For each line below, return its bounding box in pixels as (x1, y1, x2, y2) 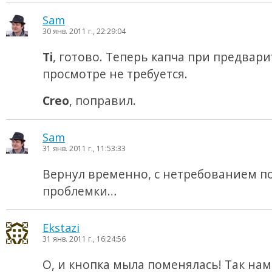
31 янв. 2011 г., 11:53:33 (42, 143, 126, 154)
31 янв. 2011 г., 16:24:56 (42, 234, 126, 244)
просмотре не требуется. (42, 66, 188, 82)
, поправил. (69, 92, 136, 109)
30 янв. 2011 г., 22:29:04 (42, 26, 126, 36)
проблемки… (42, 183, 117, 199)
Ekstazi (42, 220, 80, 235)
